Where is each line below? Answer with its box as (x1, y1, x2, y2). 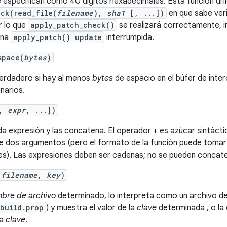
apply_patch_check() (30, 20, 115, 30)
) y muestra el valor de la (46, 203, 137, 213)
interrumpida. (104, 32, 154, 43)
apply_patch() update (13, 32, 102, 42)
